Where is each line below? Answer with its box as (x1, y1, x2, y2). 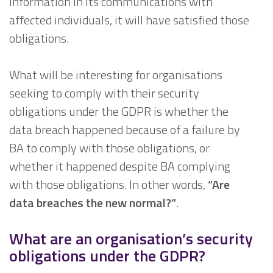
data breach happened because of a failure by (9, 120, 240, 140)
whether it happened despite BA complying (9, 157, 230, 176)
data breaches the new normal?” (9, 193, 176, 213)
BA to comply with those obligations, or (9, 138, 210, 158)
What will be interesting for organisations (9, 65, 222, 85)
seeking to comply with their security (9, 83, 199, 103)
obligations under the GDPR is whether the (9, 102, 229, 121)
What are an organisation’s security (9, 227, 253, 251)
